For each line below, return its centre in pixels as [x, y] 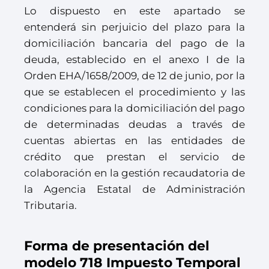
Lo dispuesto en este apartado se [134, 11]
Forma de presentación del [117, 246]
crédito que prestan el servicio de [134, 157]
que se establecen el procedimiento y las [134, 92]
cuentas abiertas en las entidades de [134, 141]
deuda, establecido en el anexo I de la [134, 59]
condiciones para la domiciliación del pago [134, 108]
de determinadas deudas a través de [134, 124]
